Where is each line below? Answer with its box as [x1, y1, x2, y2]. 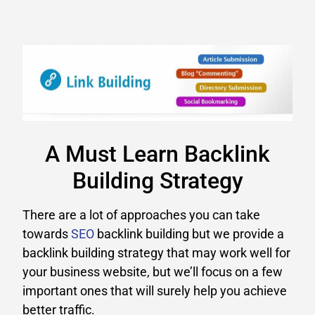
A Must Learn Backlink [45, 141, 270, 168]
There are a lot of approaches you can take [22, 207, 260, 223]
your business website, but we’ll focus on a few [22, 264, 283, 280]
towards [22, 226, 71, 242]
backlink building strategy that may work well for [22, 245, 290, 261]
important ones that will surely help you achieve [22, 283, 287, 299]
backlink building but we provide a [94, 226, 284, 242]
